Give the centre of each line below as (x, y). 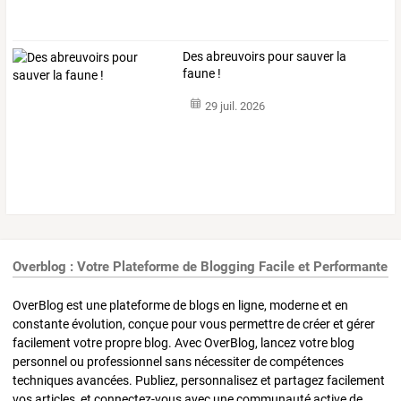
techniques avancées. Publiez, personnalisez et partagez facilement (199, 380)
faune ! (202, 74)
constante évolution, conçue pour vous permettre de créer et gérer (194, 324)
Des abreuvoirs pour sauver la (265, 57)
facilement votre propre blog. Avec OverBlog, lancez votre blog (183, 342)
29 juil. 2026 (235, 106)
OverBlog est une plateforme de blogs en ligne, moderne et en (180, 305)
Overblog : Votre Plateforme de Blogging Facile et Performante (200, 267)
